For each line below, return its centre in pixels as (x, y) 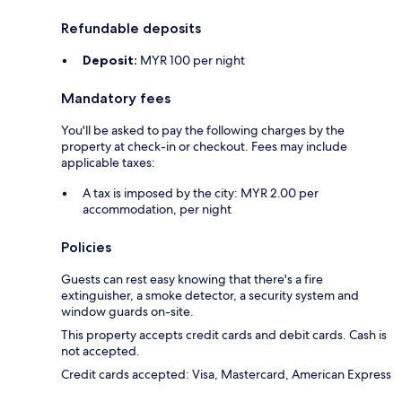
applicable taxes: (108, 163)
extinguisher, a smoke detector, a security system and (210, 296)
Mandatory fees (116, 99)
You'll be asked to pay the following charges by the (203, 131)
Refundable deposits (131, 29)
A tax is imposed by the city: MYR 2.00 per (201, 193)
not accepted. (100, 351)
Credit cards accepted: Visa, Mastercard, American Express (226, 375)
